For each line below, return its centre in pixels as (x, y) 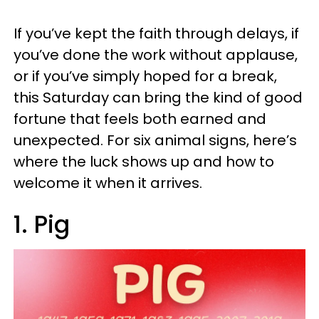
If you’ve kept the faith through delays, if (156, 33)
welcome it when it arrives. (108, 183)
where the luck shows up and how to (144, 162)
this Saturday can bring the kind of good (158, 98)
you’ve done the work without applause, (156, 55)
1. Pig (42, 225)
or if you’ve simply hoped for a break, (145, 76)
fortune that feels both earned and (140, 119)
